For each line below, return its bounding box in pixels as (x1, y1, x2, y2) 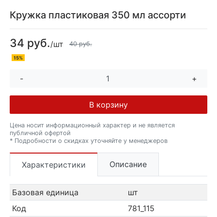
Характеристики (22, 159, 86, 170)
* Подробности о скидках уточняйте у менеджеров (10, 137, 168, 144)
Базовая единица (12, 187, 78, 198)
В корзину (89, 99, 128, 109)
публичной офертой (10, 129, 71, 137)
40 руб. (69, 40, 92, 48)
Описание (109, 159, 147, 169)
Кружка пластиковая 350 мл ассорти (10, 9, 186, 21)
